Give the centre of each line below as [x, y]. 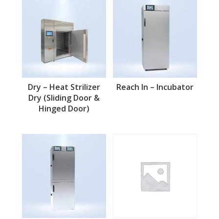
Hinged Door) [64, 109]
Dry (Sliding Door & [64, 98]
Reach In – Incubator [155, 87]
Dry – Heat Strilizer [64, 87]
